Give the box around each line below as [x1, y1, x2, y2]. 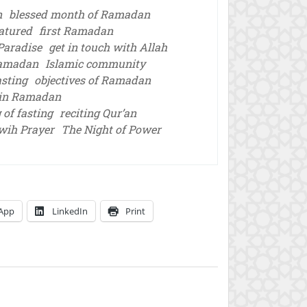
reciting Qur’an [60, 106, 136, 120]
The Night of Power [61, 122, 161, 136]
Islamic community [45, 56, 145, 71]
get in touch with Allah [49, 40, 167, 54]
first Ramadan [39, 23, 113, 38]
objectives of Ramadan [34, 73, 151, 87]
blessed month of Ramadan [9, 7, 150, 21]
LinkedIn [52, 205, 88, 217]
